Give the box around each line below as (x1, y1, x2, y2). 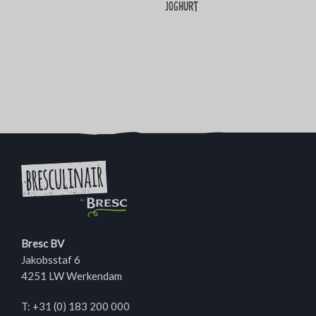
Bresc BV (21, 237, 64, 250)
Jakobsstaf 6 (21, 253, 80, 267)
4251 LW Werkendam (21, 269, 122, 283)
